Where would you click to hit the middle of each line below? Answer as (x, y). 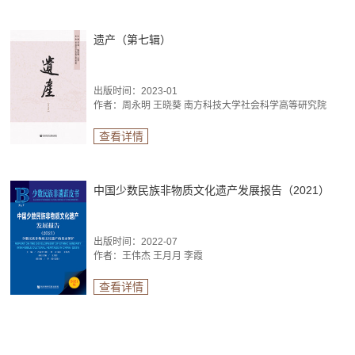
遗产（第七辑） (133, 40)
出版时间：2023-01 (136, 92)
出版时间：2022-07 (136, 242)
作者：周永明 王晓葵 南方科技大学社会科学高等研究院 (210, 106)
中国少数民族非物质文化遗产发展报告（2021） (212, 191)
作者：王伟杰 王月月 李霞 (149, 256)
